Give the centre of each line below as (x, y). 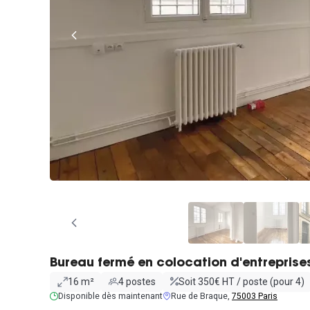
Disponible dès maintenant (110, 296)
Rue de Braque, (201, 296)
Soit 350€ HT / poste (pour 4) (241, 282)
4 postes (137, 282)
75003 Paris (255, 296)
